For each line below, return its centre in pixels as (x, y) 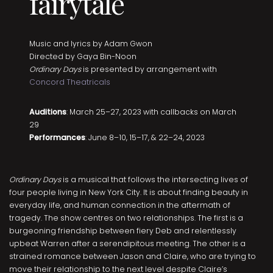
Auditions (48, 112)
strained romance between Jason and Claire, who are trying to (133, 256)
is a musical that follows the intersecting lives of (154, 179)
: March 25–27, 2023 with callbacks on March (152, 112)
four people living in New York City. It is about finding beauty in (129, 192)
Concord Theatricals (70, 82)
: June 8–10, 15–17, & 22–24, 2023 (145, 137)
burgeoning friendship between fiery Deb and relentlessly (123, 231)
